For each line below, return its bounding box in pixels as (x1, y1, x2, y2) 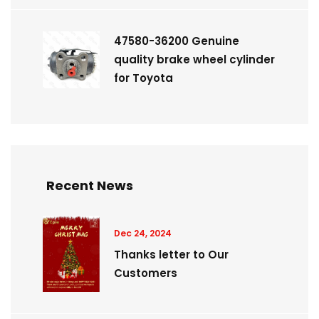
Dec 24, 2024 (114, 227, 172, 240)
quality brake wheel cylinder (114, 51, 275, 67)
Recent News (46, 176, 133, 194)
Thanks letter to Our (114, 247, 229, 263)
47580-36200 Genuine (114, 33, 239, 48)
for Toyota (114, 70, 173, 85)
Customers (114, 266, 177, 281)
